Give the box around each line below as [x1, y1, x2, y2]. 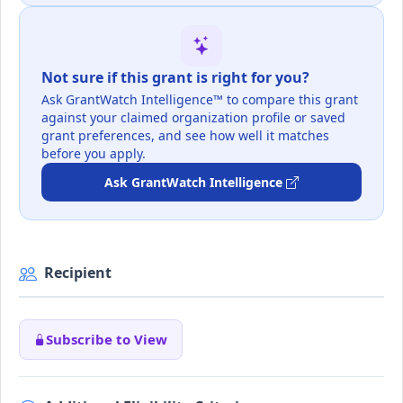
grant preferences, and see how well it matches [41, 126, 329, 144]
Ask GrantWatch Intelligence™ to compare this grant [41, 90, 358, 108]
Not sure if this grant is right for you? [41, 67, 309, 88]
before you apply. [41, 144, 146, 162]
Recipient [44, 262, 112, 282]
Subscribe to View [46, 330, 167, 349]
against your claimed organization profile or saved [41, 108, 345, 126]
